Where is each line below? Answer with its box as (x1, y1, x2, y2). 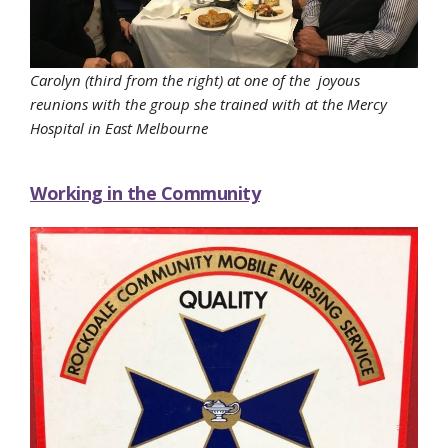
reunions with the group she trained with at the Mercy (30, 94, 387, 115)
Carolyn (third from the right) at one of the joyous (30, 70, 360, 91)
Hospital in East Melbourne (30, 118, 208, 139)
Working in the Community (30, 181, 260, 206)
